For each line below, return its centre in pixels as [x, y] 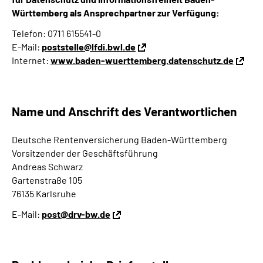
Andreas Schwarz [47, 166]
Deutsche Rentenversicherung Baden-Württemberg [119, 139]
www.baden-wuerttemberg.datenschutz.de [142, 60]
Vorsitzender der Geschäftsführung [85, 153]
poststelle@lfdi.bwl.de [89, 47]
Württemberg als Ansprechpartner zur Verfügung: [116, 13]
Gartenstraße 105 [47, 180]
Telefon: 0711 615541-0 [56, 33]
